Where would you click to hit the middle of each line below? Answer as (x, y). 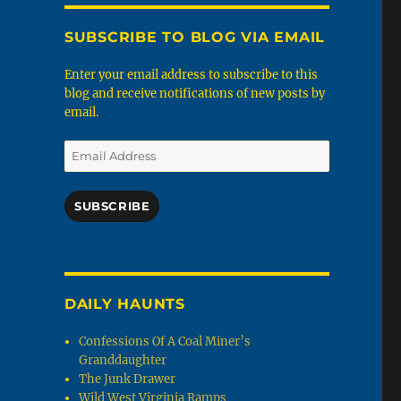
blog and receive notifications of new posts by (194, 94)
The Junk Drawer (128, 380)
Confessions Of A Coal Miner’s (165, 342)
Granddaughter (123, 361)
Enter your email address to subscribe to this (191, 75)
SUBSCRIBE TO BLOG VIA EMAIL (195, 38)
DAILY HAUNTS (124, 304)
